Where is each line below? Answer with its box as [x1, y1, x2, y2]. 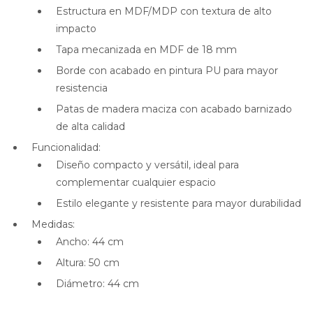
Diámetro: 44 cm [56, 277, 139, 290]
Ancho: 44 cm [56, 235, 124, 248]
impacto [56, 22, 96, 35]
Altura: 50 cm [56, 256, 119, 269]
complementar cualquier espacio [56, 176, 216, 189]
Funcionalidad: [31, 141, 101, 154]
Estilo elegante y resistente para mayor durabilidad [56, 197, 301, 210]
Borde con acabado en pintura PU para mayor [56, 64, 278, 77]
